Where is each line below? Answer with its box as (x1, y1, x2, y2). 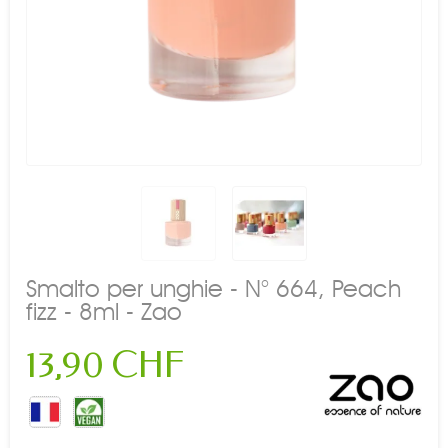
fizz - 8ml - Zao (26, 296, 182, 326)
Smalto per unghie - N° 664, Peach (26, 273, 401, 303)
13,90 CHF (26, 343, 185, 386)
